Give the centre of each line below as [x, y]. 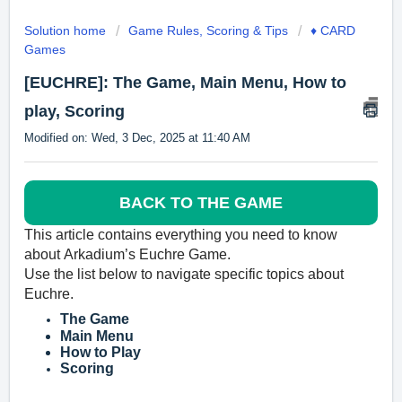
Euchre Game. [183, 255]
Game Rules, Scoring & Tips [208, 31]
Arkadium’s [100, 255]
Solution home [67, 31]
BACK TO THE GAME [201, 203]
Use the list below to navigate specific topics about [184, 275]
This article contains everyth [113, 235]
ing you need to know [270, 235]
